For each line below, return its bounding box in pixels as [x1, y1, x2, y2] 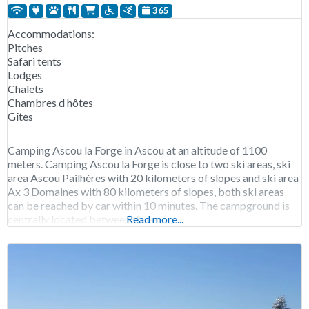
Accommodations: [8, 26, 94, 40]
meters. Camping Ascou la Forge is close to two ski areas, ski [8, 157, 290, 170]
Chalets [8, 81, 43, 95]
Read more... [126, 212, 183, 226]
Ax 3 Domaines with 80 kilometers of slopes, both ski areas [8, 184, 284, 198]
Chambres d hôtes [8, 95, 93, 109]
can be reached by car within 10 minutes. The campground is [8, 198, 290, 212]
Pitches [8, 40, 43, 54]
